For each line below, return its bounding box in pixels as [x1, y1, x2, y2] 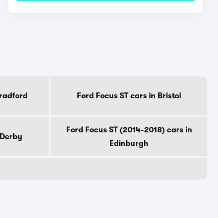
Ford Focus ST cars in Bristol [77, 91, 181, 100]
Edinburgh [109, 139, 148, 148]
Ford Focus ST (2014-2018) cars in [66, 126, 192, 134]
